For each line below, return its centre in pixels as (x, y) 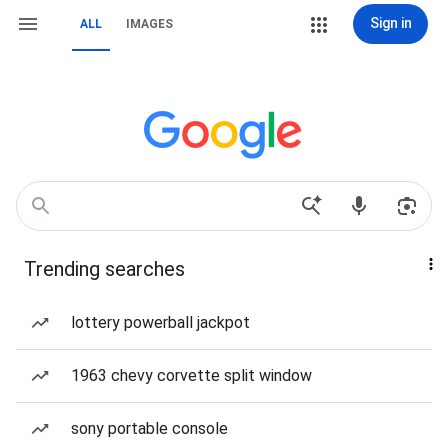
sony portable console (149, 428)
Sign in (390, 23)
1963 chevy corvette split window (191, 375)
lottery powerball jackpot (160, 322)
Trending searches (104, 269)
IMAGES (149, 24)
